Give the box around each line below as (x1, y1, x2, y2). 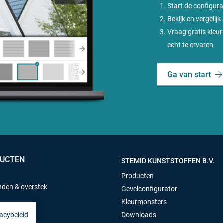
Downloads (121, 210, 156, 219)
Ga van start (167, 69, 211, 79)
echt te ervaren (167, 40, 213, 49)
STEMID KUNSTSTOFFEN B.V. (121, 156, 215, 165)
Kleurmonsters (121, 197, 167, 206)
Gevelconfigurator (121, 184, 177, 193)
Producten (121, 171, 154, 180)
